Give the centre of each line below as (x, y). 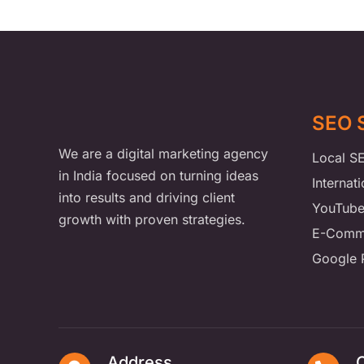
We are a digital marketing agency (163, 153)
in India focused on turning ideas (158, 175)
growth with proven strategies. (152, 219)
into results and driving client (146, 197)
